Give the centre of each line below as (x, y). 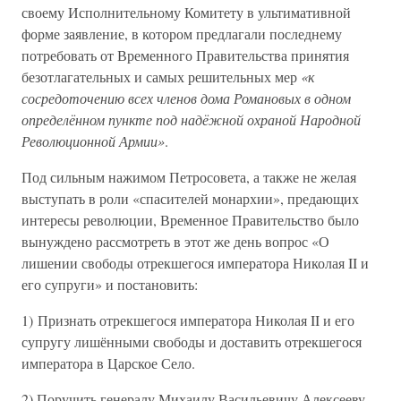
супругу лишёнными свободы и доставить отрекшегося (192, 341)
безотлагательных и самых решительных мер (161, 77)
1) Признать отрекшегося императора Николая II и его (188, 320)
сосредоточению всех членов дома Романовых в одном (186, 98)
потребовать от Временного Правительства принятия (185, 55)
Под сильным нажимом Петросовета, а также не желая (189, 177)
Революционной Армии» (93, 141)
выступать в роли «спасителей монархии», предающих (190, 198)
